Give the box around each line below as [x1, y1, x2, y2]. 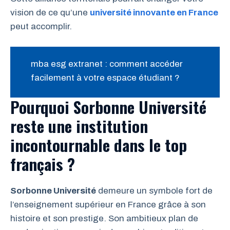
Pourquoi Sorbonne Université [10, 95, 206, 119]
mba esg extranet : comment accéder [31, 59, 183, 69]
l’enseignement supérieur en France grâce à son [10, 200, 206, 210]
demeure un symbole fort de [96, 186, 213, 196]
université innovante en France [90, 8, 218, 18]
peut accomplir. [10, 22, 72, 32]
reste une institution [10, 114, 148, 138]
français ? [10, 152, 75, 176]
